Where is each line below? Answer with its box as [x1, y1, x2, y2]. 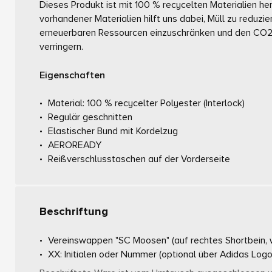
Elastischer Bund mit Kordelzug [48, 125, 178, 138]
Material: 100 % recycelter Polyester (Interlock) [48, 97, 245, 110]
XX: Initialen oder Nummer [48, 248, 160, 261]
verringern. [39, 40, 83, 53]
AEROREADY [48, 139, 102, 152]
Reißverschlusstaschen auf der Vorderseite [48, 153, 231, 166]
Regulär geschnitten [48, 111, 133, 124]
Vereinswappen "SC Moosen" [48, 234, 172, 247]
